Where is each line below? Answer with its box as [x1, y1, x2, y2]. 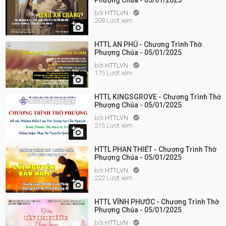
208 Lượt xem [94, 17, 133, 24]
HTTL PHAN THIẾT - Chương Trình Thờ [94, 145, 216, 153]
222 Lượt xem [94, 174, 133, 182]
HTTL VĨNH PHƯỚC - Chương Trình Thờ [94, 198, 219, 206]
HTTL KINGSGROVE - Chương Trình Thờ [94, 93, 221, 101]
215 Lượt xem [94, 122, 133, 129]
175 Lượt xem [94, 69, 133, 77]
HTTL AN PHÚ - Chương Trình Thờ [94, 40, 202, 48]
